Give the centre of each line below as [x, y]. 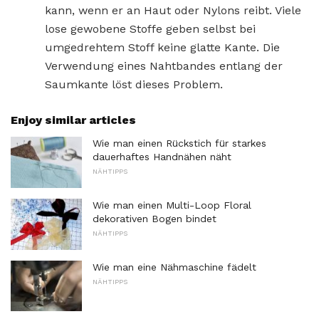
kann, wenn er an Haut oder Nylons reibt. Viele [173, 11]
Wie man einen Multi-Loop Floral [172, 205]
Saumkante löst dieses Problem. [134, 85]
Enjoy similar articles [73, 120]
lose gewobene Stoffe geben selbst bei [150, 29]
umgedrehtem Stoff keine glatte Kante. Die [162, 48]
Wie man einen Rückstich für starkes [179, 143]
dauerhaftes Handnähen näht [162, 157]
